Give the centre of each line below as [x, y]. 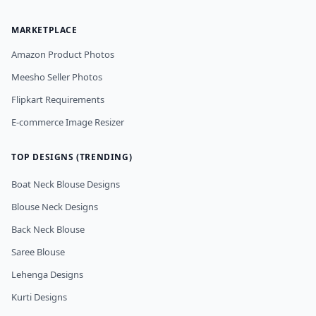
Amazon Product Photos [63, 55]
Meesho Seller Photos [57, 77]
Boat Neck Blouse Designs [66, 184]
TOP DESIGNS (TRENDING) [72, 157]
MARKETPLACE [44, 30]
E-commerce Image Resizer [68, 122]
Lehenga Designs [47, 275]
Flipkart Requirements [58, 100]
